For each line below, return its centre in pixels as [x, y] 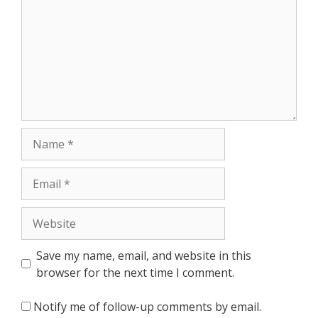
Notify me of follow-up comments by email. [147, 306]
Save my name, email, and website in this [144, 255]
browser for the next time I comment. [135, 272]
